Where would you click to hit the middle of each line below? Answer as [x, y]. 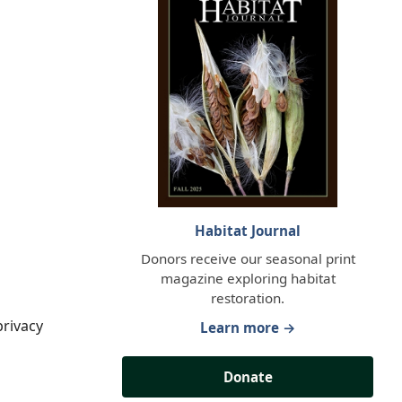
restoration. [248, 297]
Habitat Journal [248, 230]
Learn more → [248, 327]
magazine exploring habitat [248, 278]
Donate [248, 377]
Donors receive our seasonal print [248, 258]
